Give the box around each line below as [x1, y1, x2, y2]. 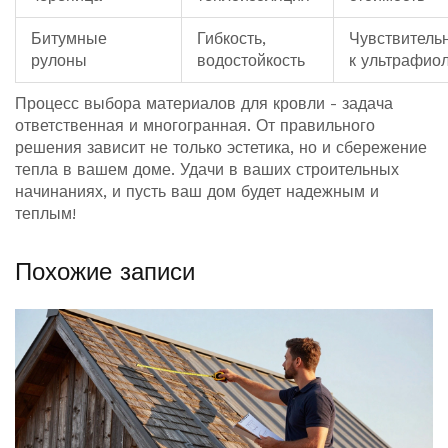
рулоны [31, 51, 87, 71]
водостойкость [197, 51, 305, 71]
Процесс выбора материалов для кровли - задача [15, 94, 393, 114]
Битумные [31, 29, 107, 49]
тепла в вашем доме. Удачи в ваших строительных [15, 160, 399, 180]
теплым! [15, 204, 76, 224]
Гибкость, [197, 29, 266, 49]
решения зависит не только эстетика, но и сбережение [15, 138, 427, 158]
